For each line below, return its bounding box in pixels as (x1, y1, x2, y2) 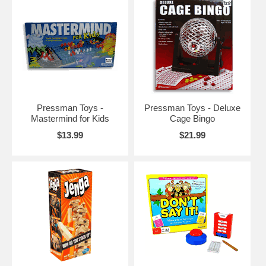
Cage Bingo (169, 113, 215, 124)
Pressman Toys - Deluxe (144, 103, 240, 113)
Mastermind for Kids (30, 113, 109, 124)
